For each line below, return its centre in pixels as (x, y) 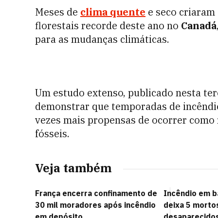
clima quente (113, 12)
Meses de (58, 12)
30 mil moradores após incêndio (95, 205)
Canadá (199, 26)
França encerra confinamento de (96, 193)
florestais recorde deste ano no (108, 26)
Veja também (73, 168)
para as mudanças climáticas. (102, 39)
